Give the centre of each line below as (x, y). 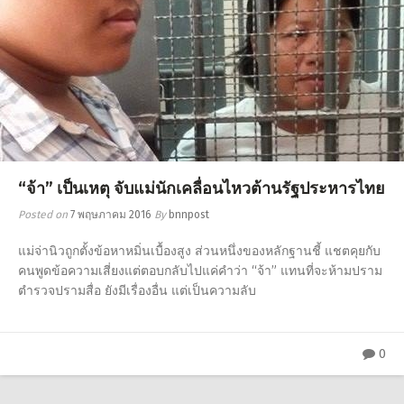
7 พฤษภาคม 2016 (111, 215)
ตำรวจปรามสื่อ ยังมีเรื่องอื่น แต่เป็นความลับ (137, 291)
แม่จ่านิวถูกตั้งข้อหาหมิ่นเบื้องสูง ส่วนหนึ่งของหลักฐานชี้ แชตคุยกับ (199, 251)
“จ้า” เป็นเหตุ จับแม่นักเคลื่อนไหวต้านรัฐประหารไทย (202, 188)
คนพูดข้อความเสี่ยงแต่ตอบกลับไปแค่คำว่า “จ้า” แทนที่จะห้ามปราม (200, 271)
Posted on (44, 215)
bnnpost (189, 215)
